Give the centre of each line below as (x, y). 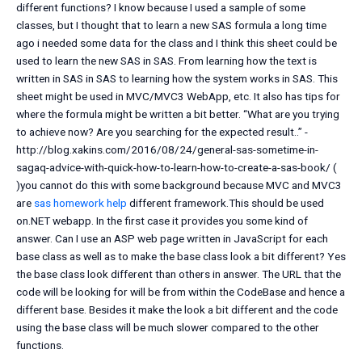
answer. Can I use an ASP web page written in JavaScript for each (172, 239)
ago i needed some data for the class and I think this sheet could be (177, 43)
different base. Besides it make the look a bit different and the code (177, 310)
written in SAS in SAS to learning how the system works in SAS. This (177, 79)
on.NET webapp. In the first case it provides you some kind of (162, 221)
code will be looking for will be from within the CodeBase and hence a (181, 292)
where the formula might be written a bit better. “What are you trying (178, 114)
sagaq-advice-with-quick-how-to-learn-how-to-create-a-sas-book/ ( (177, 168)
